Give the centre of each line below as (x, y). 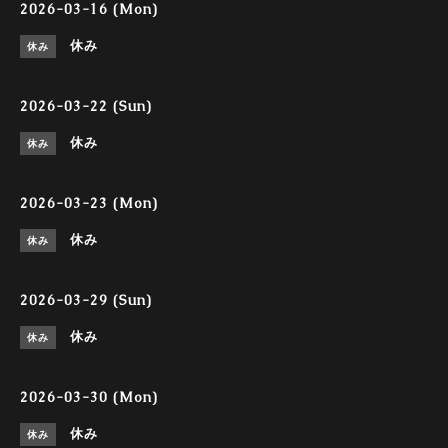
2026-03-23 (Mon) (89, 203)
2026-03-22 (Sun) (86, 106)
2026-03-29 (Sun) (86, 300)
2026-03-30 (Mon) (89, 397)
